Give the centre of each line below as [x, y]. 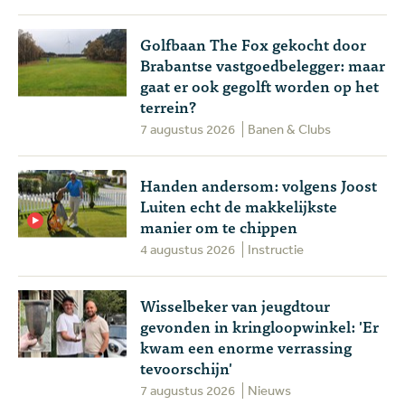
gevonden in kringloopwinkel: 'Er [259, 325]
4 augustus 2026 [188, 249]
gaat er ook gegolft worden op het [259, 85]
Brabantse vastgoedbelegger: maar [263, 64]
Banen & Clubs [289, 128]
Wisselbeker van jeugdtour [235, 305]
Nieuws [269, 390]
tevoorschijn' [186, 367]
